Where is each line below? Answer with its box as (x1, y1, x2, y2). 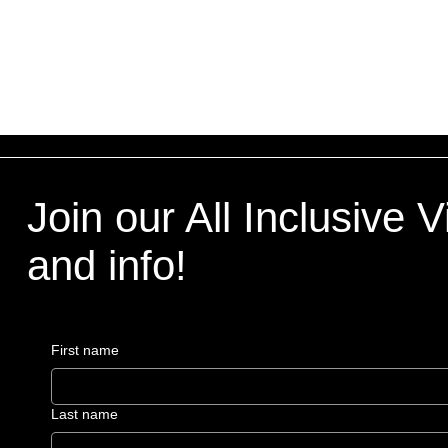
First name (50, 341, 119, 358)
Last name (50, 405, 118, 422)
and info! (26, 241, 187, 289)
